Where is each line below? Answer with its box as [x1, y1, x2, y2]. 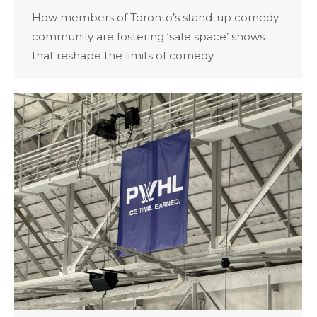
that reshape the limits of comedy [32, 48, 214, 62]
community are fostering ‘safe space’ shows [32, 29, 265, 43]
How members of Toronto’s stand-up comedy [32, 10, 279, 24]
